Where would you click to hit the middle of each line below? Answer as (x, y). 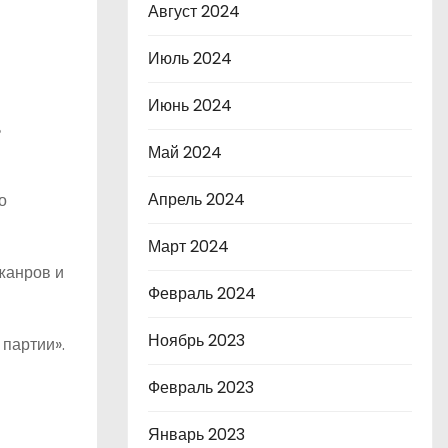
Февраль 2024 (202, 293)
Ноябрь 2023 (196, 340)
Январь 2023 (196, 434)
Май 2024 (185, 152)
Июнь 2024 (190, 105)
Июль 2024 (190, 58)
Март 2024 (188, 246)
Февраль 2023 (201, 387)
